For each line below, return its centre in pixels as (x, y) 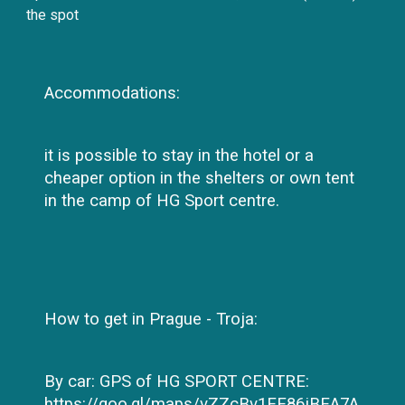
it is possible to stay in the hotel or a (179, 155)
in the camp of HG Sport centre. (162, 201)
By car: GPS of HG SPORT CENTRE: (177, 381)
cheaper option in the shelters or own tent (200, 178)
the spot (53, 15)
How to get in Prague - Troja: (151, 319)
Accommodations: (113, 93)
